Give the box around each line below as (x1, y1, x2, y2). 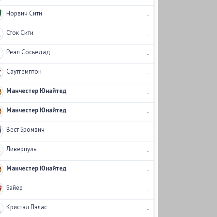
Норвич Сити (6, 9, 42, 17)
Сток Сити (6, 29, 33, 37)
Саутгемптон (6, 67, 42, 76)
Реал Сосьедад (6, 48, 50, 56)
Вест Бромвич (6, 125, 45, 134)
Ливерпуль (6, 145, 36, 153)
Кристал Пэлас (6, 203, 47, 211)
